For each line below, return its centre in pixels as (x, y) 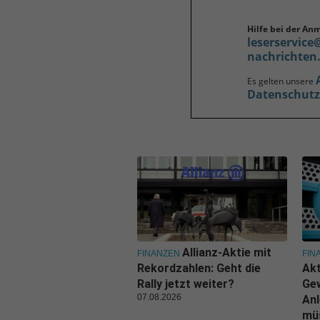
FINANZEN (159, 253)
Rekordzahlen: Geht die (199, 268)
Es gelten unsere (281, 81)
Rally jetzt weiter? (186, 284)
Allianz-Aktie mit (227, 252)
